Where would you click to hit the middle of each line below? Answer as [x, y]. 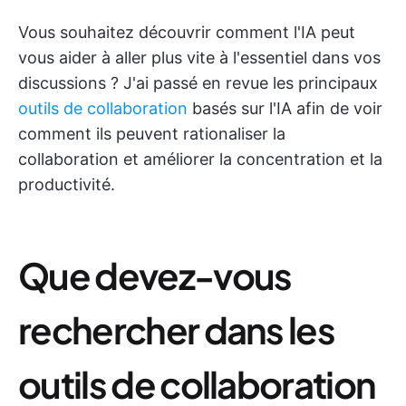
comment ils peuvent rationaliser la [152, 134]
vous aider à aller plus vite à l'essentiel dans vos [199, 58]
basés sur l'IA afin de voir [285, 108]
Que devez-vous [155, 275]
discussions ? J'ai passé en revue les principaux [198, 83]
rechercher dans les [177, 329]
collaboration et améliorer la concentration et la [200, 159]
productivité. [67, 184]
